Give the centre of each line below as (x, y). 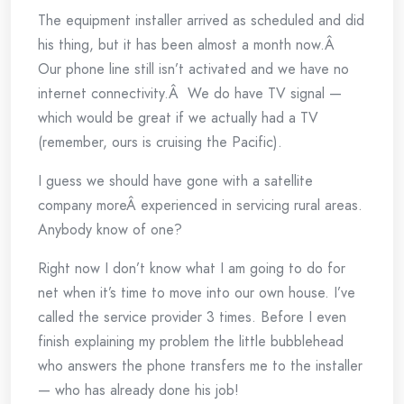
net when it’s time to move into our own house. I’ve (197, 293)
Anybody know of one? (110, 230)
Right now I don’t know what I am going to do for (192, 268)
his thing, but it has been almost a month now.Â (188, 45)
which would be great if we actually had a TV (178, 118)
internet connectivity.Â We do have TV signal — (190, 93)
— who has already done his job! (138, 390)
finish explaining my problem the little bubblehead (191, 341)
